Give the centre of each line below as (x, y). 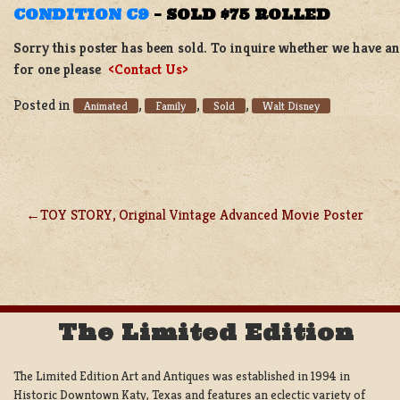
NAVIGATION (101, 261)
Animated (106, 105)
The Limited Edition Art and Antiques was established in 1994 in (182, 375)
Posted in (43, 104)
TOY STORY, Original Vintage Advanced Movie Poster (202, 214)
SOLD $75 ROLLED (248, 14)
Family (171, 105)
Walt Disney (291, 105)
